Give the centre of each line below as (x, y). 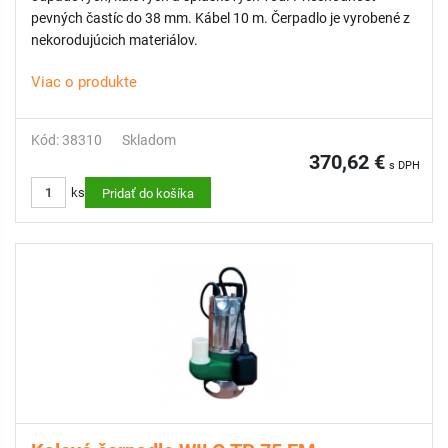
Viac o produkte (84, 82)
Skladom (149, 140)
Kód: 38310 (66, 140)
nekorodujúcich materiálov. (114, 40)
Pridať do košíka (148, 193)
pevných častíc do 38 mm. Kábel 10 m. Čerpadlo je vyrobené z (220, 18)
